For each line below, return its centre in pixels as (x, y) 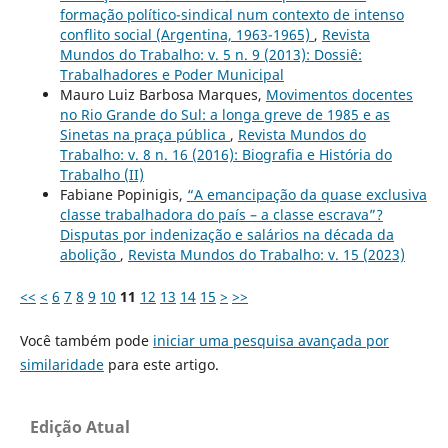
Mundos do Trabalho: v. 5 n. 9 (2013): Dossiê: (210, 54)
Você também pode (86, 340)
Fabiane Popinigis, (123, 194)
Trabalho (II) (101, 174)
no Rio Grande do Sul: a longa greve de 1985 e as (224, 114)
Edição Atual (80, 426)
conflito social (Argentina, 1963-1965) (186, 34)
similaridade (61, 364)
